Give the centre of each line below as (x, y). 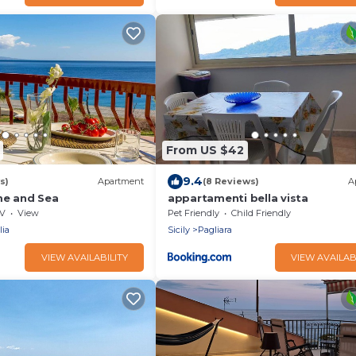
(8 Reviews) (231, 182)
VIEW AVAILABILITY (84, 257)
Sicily (179, 229)
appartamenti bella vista (238, 197)
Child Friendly (261, 213)
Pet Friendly (193, 213)
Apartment (121, 182)
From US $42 (205, 151)
